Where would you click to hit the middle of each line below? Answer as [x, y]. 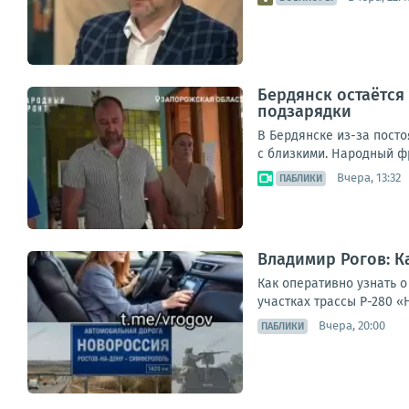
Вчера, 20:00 [352, 326]
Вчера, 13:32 [369, 178]
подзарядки [304, 111]
